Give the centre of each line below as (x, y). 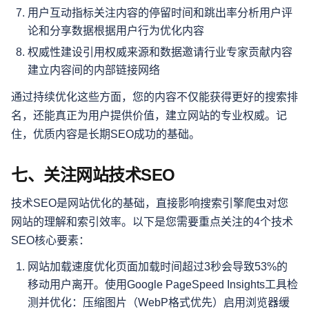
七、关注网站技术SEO (93, 175)
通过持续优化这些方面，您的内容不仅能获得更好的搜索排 (154, 97)
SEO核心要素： (50, 241)
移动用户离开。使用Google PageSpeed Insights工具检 (163, 285)
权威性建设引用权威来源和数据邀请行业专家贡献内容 (160, 52)
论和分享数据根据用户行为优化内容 (116, 30)
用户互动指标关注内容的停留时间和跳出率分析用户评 (160, 12)
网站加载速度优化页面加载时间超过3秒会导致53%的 (158, 267)
